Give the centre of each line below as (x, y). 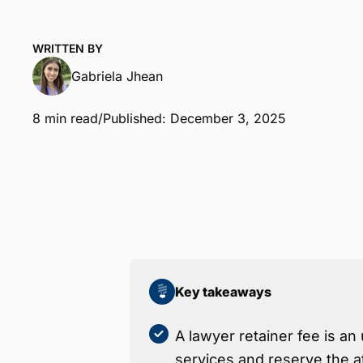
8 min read (65, 119)
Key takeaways (223, 291)
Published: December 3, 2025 (194, 119)
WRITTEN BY (68, 49)
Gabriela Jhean (117, 77)
